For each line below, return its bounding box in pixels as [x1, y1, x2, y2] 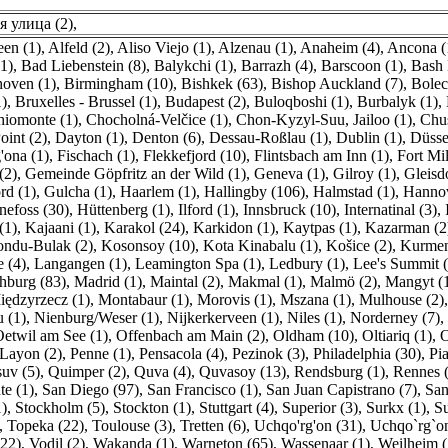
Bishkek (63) [181, 75, 263, 92]
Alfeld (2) [48, 39, 110, 56]
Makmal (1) [228, 273, 302, 290]
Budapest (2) [165, 93, 246, 110]
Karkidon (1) [193, 219, 275, 236]
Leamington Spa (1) [135, 255, 261, 272]
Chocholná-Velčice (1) [86, 111, 228, 128]
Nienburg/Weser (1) [34, 309, 159, 326]
